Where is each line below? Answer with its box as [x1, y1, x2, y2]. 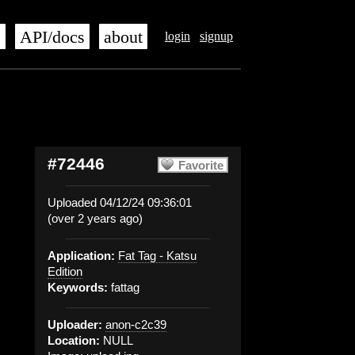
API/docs [20, 28, 85, 47]
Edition [48, 265, 82, 278]
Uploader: [48, 318, 102, 331]
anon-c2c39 [105, 318, 166, 331]
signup [200, 29, 233, 43]
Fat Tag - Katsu [118, 249, 197, 262]
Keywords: [48, 281, 108, 294]
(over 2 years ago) [48, 212, 143, 225]
